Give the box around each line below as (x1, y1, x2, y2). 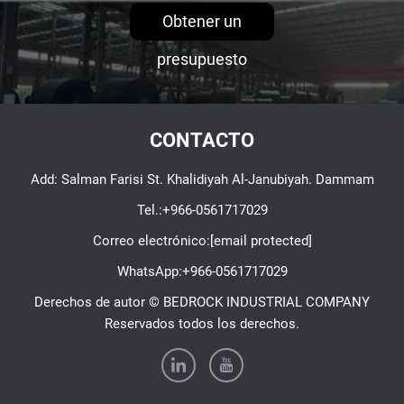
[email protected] (209, 232, 312, 249)
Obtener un (162, 11, 242, 31)
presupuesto (157, 49, 247, 69)
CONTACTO (150, 128, 254, 151)
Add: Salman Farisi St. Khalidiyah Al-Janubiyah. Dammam (30, 170, 374, 188)
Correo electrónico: (92, 232, 210, 249)
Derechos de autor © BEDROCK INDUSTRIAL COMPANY (34, 293, 370, 310)
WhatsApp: (116, 262, 182, 280)
